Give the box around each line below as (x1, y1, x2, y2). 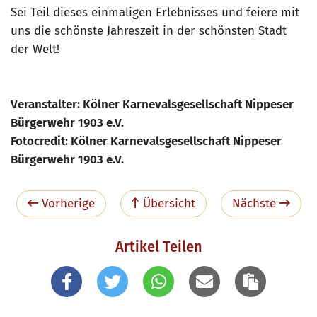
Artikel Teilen (115, 237, 202, 257)
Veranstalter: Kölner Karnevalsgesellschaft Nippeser (11, 97, 294, 113)
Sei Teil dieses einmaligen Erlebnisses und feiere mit (11, 5, 299, 21)
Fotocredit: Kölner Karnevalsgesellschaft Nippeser (11, 134, 282, 149)
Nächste (231, 196, 279, 212)
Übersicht (139, 196, 195, 212)
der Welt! (11, 42, 59, 57)
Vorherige (38, 196, 95, 212)
